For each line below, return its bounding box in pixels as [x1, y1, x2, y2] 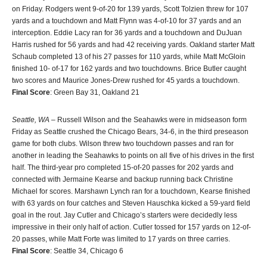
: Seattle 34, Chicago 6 [50, 246, 123, 255]
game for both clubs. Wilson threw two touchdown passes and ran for [12, 139, 234, 148]
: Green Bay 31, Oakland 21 [50, 88, 139, 97]
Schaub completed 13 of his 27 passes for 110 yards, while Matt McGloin [12, 52, 246, 61]
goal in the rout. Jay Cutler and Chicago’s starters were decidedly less [12, 210, 237, 219]
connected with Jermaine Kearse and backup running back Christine [12, 175, 233, 184]
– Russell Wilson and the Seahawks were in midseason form [49, 115, 247, 124]
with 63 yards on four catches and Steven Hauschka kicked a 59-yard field [12, 198, 250, 207]
